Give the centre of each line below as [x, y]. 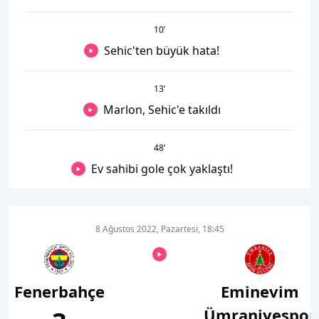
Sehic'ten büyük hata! [162, 51]
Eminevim [260, 291]
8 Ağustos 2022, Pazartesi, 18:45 [159, 229]
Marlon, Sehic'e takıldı [162, 110]
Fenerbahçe [59, 291]
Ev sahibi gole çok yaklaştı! [162, 169]
